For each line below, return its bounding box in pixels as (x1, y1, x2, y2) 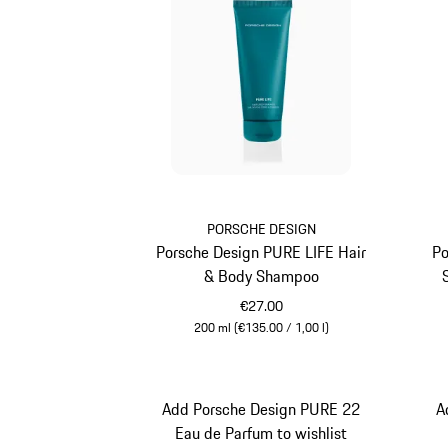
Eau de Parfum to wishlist (175, 420, 348, 445)
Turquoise (260, 337, 326, 362)
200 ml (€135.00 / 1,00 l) (193, 318, 329, 338)
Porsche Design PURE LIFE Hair (156, 240, 367, 265)
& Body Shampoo (203, 264, 319, 289)
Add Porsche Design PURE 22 (162, 396, 361, 421)
